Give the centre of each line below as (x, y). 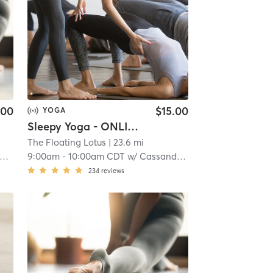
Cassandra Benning (158, 156)
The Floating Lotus (66, 142)
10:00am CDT (96, 156)
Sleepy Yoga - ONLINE (133, 126)
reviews (112, 170)
